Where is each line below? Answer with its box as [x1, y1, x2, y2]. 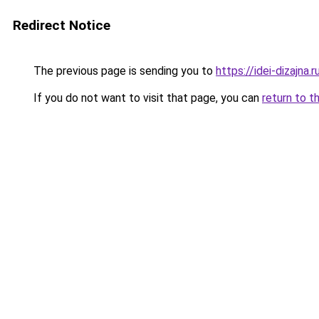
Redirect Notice [13, 17, 110, 33]
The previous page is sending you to [31, 64, 216, 78]
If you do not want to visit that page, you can [31, 91, 262, 105]
